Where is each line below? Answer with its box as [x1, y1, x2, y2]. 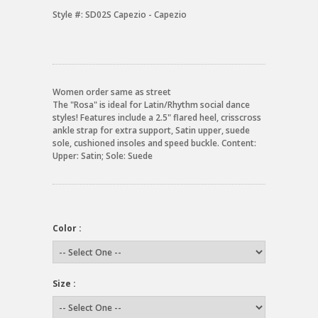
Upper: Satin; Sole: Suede [53, 150, 153, 162]
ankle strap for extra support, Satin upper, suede [53, 124, 250, 136]
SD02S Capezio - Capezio [85, 9, 187, 21]
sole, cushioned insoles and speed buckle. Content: [53, 137, 256, 149]
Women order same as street [53, 86, 171, 98]
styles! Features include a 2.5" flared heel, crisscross [53, 111, 261, 124]
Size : [53, 278, 76, 290]
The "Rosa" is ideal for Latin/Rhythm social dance [53, 99, 250, 111]
